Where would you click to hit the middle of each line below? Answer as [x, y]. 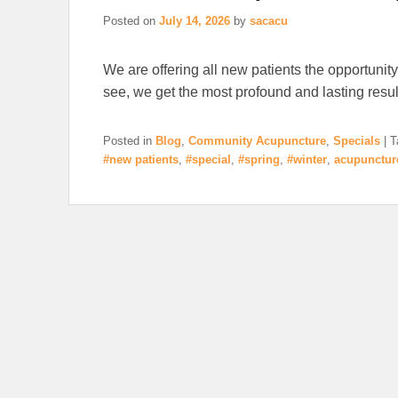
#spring [259, 159]
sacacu [269, 20]
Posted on [131, 20]
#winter [307, 159]
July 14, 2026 [195, 20]
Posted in [127, 140]
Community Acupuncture [257, 140]
